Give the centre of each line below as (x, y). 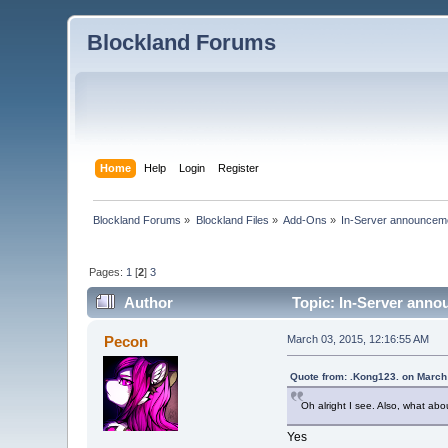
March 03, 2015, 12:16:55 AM (357, 339)
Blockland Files (232, 219)
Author (148, 303)
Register (238, 167)
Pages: (108, 271)
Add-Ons (305, 219)
